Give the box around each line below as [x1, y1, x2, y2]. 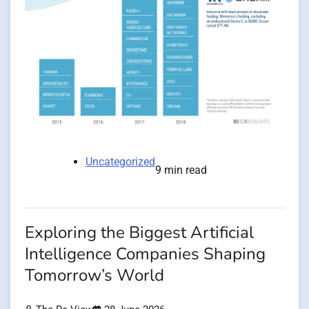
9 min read [155, 163, 207, 177]
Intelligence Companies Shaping [25, 243, 266, 266]
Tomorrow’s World [25, 264, 164, 288]
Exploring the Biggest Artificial [25, 221, 254, 245]
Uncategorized [86, 155, 155, 169]
